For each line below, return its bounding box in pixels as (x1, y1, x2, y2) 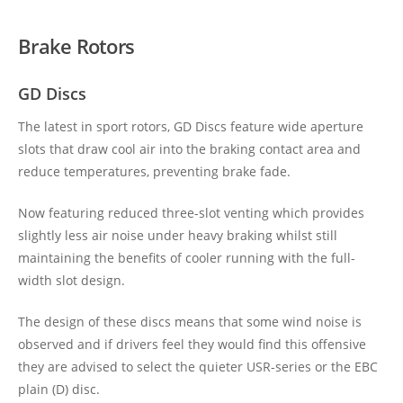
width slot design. (18, 272, 125, 289)
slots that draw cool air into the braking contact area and (18, 140, 361, 157)
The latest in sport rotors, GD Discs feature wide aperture (18, 118, 363, 135)
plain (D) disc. (18, 381, 100, 398)
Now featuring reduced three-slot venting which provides (18, 204, 364, 221)
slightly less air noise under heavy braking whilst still (18, 227, 337, 244)
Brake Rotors (18, 32, 134, 59)
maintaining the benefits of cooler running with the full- (18, 249, 355, 266)
